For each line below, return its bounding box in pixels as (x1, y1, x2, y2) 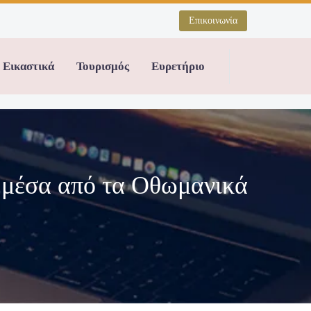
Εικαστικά (3, 60, 54, 73)
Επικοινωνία (189, 15, 237, 26)
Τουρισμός (76, 60, 129, 73)
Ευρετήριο (151, 60, 205, 73)
